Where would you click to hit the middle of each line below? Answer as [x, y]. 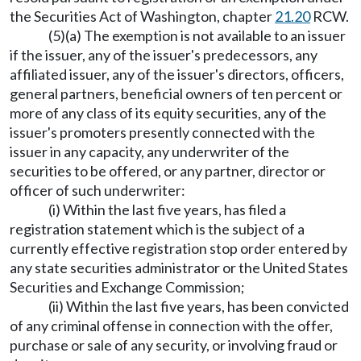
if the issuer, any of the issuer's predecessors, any [164, 55]
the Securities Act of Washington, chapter [142, 16]
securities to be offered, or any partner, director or [168, 171]
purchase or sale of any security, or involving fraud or [174, 345]
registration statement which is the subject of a [157, 229]
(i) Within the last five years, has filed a [167, 210]
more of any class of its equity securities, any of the [168, 113]
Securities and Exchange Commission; [127, 287]
